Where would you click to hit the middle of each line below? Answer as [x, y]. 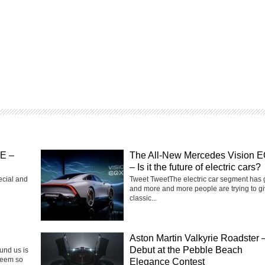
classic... [143, 198]
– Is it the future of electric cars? [195, 167]
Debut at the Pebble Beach [186, 250]
